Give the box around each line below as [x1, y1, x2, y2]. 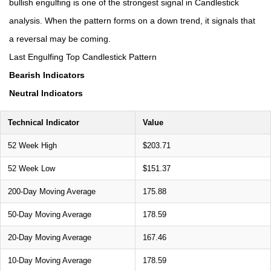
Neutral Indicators [9, 88, 83, 98]
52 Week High [8, 140, 57, 150]
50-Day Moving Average [8, 209, 91, 219]
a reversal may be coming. [9, 33, 111, 44]
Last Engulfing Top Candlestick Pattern [9, 51, 157, 62]
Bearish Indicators [9, 70, 85, 80]
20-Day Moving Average [8, 232, 91, 242]
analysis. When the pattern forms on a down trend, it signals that [9, 15, 255, 25]
